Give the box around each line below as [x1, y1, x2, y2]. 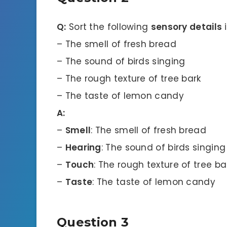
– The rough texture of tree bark [57, 72, 201, 85]
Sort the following [66, 20, 151, 33]
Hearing [65, 141, 101, 154]
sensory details [150, 20, 222, 33]
